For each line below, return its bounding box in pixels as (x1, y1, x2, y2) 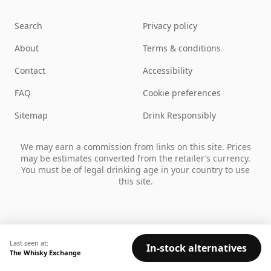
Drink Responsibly (143, 109, 216, 122)
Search (15, 20, 42, 32)
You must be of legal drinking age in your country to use (21, 164, 250, 176)
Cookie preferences (143, 87, 221, 99)
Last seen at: (10, 238, 48, 247)
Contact (15, 65, 45, 77)
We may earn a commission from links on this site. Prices (20, 141, 251, 153)
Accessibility (143, 65, 192, 77)
